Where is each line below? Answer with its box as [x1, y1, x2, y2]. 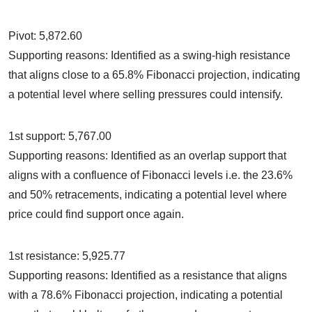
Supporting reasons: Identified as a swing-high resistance [8, 49, 290, 62]
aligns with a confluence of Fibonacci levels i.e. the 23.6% [8, 169, 292, 182]
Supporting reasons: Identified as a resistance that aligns [8, 270, 287, 282]
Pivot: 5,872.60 [8, 30, 82, 42]
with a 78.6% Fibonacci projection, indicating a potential [8, 289, 283, 302]
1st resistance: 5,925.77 [8, 250, 125, 263]
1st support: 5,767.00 [8, 130, 111, 143]
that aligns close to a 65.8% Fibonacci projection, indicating [8, 69, 300, 81]
